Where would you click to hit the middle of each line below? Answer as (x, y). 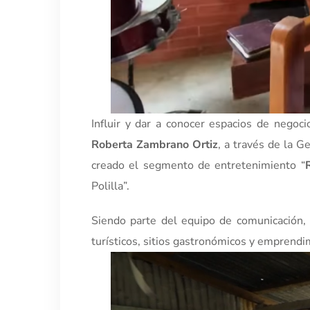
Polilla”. (110, 186)
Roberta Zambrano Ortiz (155, 145)
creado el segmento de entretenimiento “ (198, 165)
